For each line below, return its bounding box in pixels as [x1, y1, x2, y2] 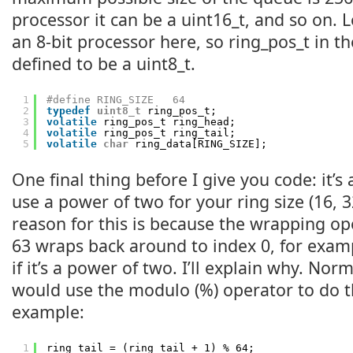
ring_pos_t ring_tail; [103, 126, 236, 139]
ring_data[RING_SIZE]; [135, 137, 267, 150]
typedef [46, 104, 91, 117]
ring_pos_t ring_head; [103, 115, 236, 128]
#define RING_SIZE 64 [46, 93, 185, 106]
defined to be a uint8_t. [12, 52, 195, 75]
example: [12, 300, 84, 323]
